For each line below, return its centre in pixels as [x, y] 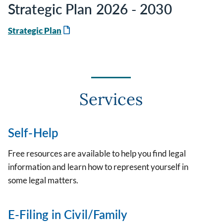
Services [111, 99]
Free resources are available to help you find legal [97, 154]
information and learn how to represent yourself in [98, 167]
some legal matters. [43, 180]
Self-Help [33, 133]
